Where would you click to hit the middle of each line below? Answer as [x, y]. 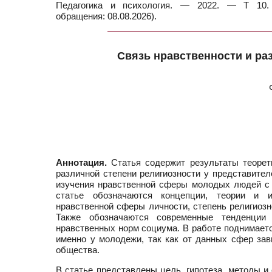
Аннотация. [81, 162]
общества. [78, 250]
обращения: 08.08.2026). [106, 16]
